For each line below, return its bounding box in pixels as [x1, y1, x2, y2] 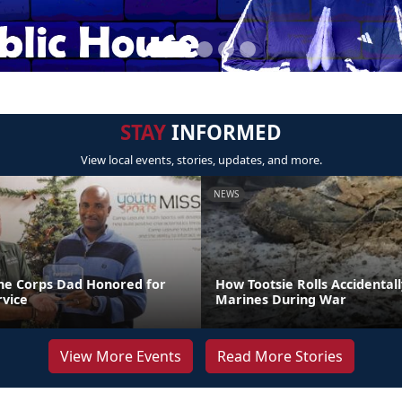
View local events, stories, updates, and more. [80, 152, 322, 168]
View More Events [59, 346, 181, 366]
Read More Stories [216, 346, 343, 366]
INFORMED [166, 118, 282, 146]
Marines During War [215, 291, 346, 308]
